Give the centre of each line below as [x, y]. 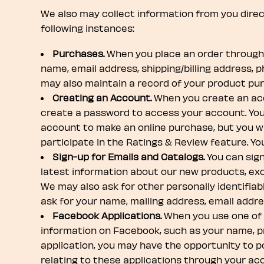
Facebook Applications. [107, 215]
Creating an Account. [102, 98]
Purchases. [79, 53]
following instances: [87, 28]
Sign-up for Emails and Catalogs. [128, 156]
